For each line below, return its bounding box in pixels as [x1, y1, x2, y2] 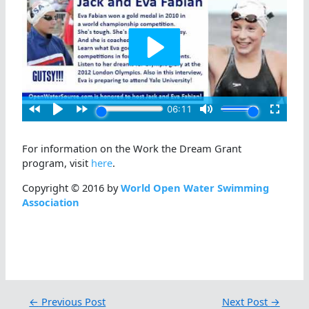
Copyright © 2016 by [22, 180, 121, 195]
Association [22, 195, 80, 209]
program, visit [22, 156, 92, 170]
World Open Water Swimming [121, 180, 270, 195]
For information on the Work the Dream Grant [22, 141, 242, 156]
